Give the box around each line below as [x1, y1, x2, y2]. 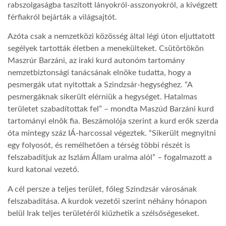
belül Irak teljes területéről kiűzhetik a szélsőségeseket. [8, 209, 199, 217]
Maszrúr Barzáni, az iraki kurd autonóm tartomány [8, 56, 185, 65]
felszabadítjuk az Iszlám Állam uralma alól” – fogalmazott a [8, 153, 212, 162]
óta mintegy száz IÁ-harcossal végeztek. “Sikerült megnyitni [8, 129, 216, 138]
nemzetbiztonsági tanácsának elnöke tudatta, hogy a [8, 69, 191, 77]
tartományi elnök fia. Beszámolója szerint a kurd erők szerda [8, 117, 218, 126]
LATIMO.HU [14, 18, 51, 25]
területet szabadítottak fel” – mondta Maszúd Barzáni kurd [8, 105, 214, 114]
